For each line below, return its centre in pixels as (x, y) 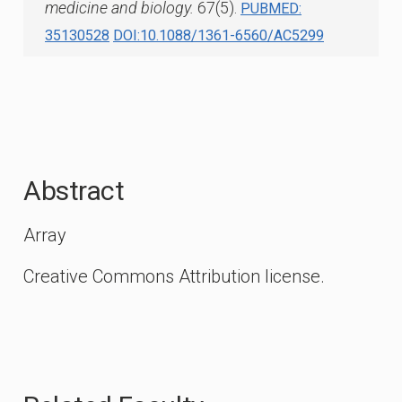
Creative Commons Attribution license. (174, 276)
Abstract (74, 191)
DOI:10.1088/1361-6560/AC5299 (218, 35)
